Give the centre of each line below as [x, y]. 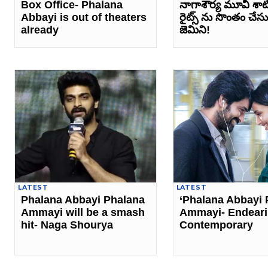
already [40, 30]
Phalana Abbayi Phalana [83, 200]
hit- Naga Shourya [67, 225]
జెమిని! [194, 30]
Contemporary [216, 225]
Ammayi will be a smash [83, 213]
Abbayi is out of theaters [84, 17]
